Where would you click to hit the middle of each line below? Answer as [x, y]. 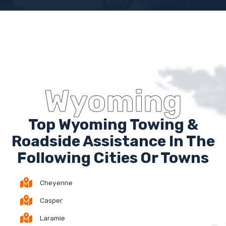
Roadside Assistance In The [113, 141]
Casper [51, 200]
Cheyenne [56, 182]
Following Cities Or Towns [113, 158]
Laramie [52, 218]
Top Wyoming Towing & [113, 124]
